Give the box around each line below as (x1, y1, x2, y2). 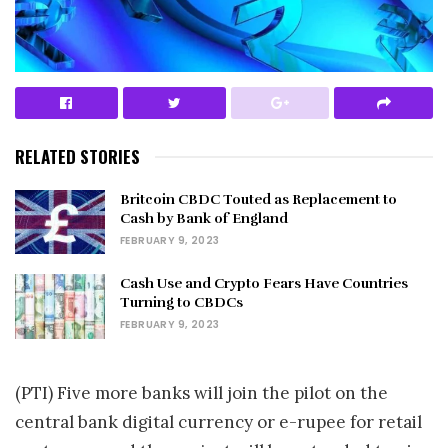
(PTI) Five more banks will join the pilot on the (15, 381, 388, 404)
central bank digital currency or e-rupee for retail (15, 410, 422, 433)
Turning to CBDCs (120, 294, 243, 312)
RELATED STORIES (15, 143, 140, 169)
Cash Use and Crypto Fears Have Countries (120, 275, 408, 293)
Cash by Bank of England (120, 209, 288, 227)
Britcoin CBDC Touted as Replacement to (120, 190, 397, 208)
